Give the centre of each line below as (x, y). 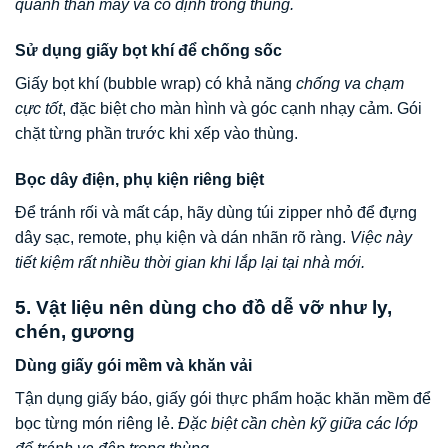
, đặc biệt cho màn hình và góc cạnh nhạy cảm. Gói (242, 109)
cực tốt (38, 109)
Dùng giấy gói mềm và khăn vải (133, 366)
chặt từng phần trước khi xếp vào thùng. (156, 134)
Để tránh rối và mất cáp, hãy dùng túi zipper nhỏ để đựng (216, 213)
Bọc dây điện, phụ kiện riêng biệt (139, 180)
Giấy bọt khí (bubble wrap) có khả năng (155, 84)
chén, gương (75, 331)
